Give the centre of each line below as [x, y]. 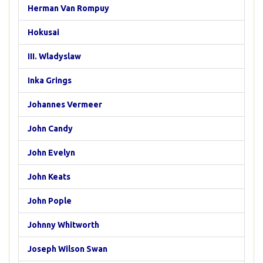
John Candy [50, 129]
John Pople [50, 201]
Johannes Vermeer [65, 104]
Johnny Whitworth [63, 225]
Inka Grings [50, 80]
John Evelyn [51, 153]
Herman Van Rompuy [68, 8]
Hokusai [43, 32]
